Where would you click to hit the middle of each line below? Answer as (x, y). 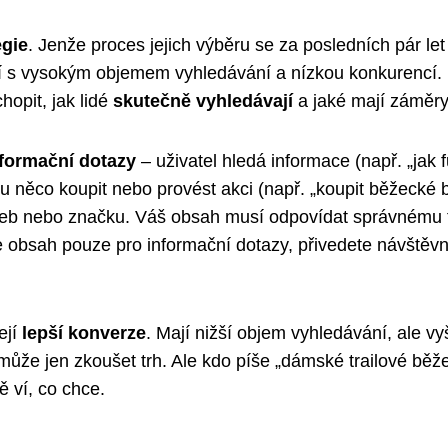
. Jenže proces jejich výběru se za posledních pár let (236, 45)
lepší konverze (84, 333)
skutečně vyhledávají (203, 101)
